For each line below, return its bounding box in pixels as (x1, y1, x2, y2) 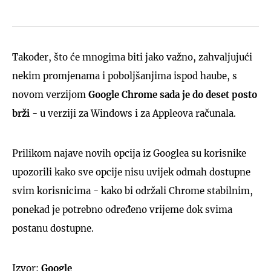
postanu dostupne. (12, 222, 94, 234)
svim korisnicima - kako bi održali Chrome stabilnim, (12, 184, 253, 197)
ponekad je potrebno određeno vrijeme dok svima (12, 203, 232, 215)
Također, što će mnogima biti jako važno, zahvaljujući (12, 51, 252, 63)
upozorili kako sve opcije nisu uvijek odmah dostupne (12, 166, 250, 178)
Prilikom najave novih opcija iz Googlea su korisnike (12, 147, 246, 159)
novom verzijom (12, 88, 88, 100)
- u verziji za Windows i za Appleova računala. (32, 107, 236, 119)
